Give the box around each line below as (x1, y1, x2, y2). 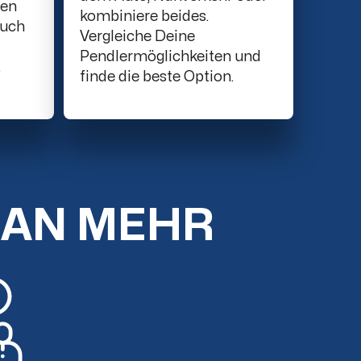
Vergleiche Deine (80, 30, 195, 44)
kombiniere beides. (80, 10, 209, 24)
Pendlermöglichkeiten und (80, 50, 261, 64)
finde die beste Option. (80, 70, 234, 85)
